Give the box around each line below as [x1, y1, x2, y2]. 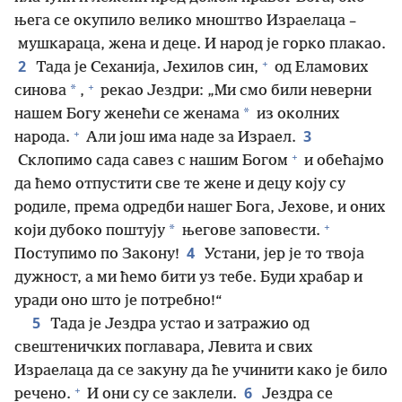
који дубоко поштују [14, 223, 165, 240]
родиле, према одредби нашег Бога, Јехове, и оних [14, 199, 385, 217]
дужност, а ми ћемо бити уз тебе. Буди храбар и [14, 269, 363, 287]
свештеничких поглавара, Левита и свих [14, 339, 312, 357]
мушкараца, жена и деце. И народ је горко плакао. [14, 36, 386, 54]
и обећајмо [301, 153, 384, 170]
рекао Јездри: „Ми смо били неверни [97, 83, 371, 100]
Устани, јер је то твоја [201, 246, 364, 264]
